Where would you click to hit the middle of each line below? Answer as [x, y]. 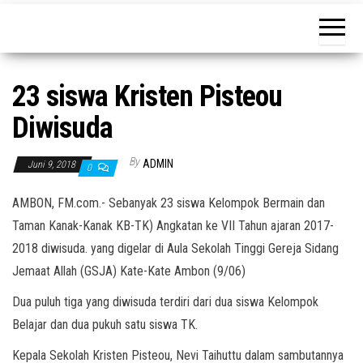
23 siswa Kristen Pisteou [147, 96]
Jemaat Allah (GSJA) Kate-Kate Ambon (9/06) [129, 271]
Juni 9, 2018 [53, 164]
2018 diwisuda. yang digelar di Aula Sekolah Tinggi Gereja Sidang [175, 248]
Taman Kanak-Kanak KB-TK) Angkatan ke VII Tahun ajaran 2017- [173, 226]
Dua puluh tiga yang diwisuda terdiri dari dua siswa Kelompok [165, 302]
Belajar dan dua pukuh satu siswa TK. [105, 325]
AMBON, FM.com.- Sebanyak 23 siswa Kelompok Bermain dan [169, 203]
